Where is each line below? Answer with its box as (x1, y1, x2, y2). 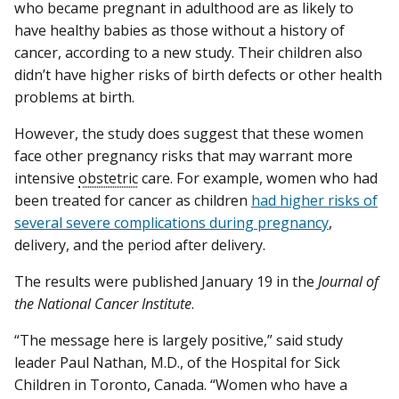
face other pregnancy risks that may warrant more (14, 145, 353, 166)
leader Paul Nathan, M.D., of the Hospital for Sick (14, 352, 340, 372)
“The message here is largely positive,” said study (14, 330, 343, 350)
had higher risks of (251, 190, 378, 210)
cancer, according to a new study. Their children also (14, 42, 362, 62)
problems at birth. (14, 86, 138, 107)
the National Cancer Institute (14, 293, 191, 313)
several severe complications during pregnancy (14, 212, 329, 232)
